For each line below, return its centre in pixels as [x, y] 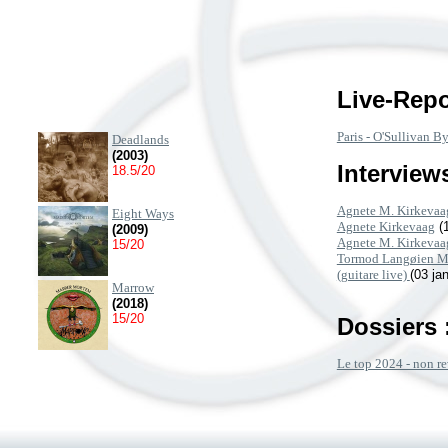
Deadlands [140, 139]
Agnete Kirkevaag [385, 226]
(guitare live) [373, 274]
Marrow [133, 287]
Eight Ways [143, 213]
